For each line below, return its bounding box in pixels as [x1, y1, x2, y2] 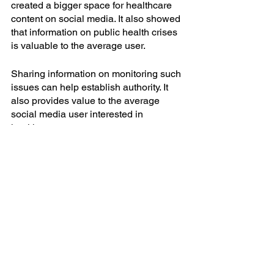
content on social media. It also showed [11, 13, 183, 25]
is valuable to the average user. [11, 40, 146, 52]
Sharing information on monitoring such [11, 68, 183, 80]
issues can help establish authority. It [11, 81, 171, 94]
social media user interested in [11, 108, 146, 120]
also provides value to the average [11, 95, 162, 107]
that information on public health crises [11, 26, 180, 39]
